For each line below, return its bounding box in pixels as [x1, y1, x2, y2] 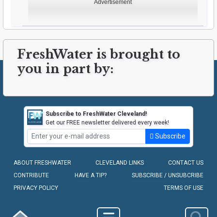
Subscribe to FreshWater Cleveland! [46, 110, 147, 118]
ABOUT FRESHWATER [14, 159, 71, 166]
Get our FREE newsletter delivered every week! [46, 119, 169, 126]
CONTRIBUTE [14, 172, 49, 179]
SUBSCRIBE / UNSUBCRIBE [132, 172, 203, 179]
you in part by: [17, 62, 114, 77]
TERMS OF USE [164, 185, 203, 191]
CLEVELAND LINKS [95, 159, 144, 166]
